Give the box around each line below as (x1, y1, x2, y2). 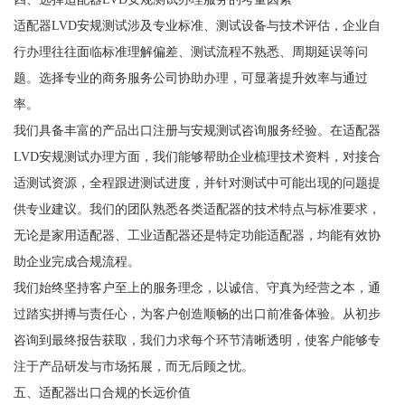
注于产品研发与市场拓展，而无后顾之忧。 (13, 358, 254, 373)
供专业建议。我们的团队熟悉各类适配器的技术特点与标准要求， (13, 201, 381, 216)
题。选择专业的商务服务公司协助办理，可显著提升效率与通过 (13, 70, 368, 85)
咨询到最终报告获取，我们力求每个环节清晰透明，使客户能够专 (13, 332, 381, 347)
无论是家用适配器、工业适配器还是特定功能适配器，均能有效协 (13, 227, 381, 242)
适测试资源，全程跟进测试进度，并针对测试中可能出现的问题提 (13, 174, 381, 190)
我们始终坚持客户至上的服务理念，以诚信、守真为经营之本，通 (13, 279, 381, 295)
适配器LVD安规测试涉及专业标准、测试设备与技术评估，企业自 (13, 17, 381, 33)
